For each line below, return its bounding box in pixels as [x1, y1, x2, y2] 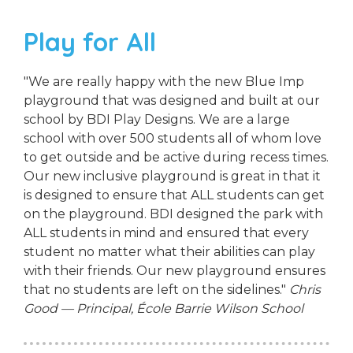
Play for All [24, 26, 156, 58]
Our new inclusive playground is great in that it [24, 169, 321, 184]
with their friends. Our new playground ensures [24, 263, 325, 279]
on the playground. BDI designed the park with [24, 206, 323, 222]
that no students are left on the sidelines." [24, 282, 289, 298]
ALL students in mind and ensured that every [24, 225, 309, 241]
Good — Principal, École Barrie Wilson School [24, 301, 303, 317]
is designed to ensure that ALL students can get [24, 188, 325, 203]
